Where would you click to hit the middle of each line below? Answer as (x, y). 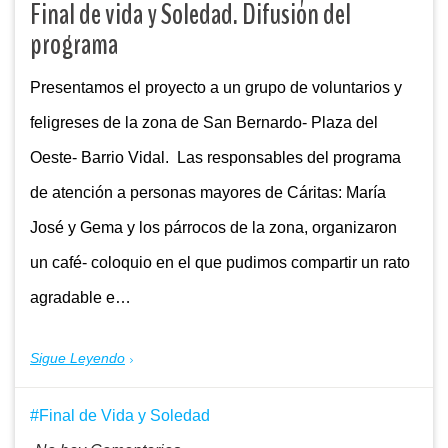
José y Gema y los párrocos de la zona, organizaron (213, 228)
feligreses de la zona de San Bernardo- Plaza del (206, 123)
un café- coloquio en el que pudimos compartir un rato (220, 263)
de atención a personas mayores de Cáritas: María (208, 193)
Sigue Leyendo (77, 358)
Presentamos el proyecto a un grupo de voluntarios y (216, 88)
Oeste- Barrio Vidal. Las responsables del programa (215, 158)
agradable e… (80, 298)
